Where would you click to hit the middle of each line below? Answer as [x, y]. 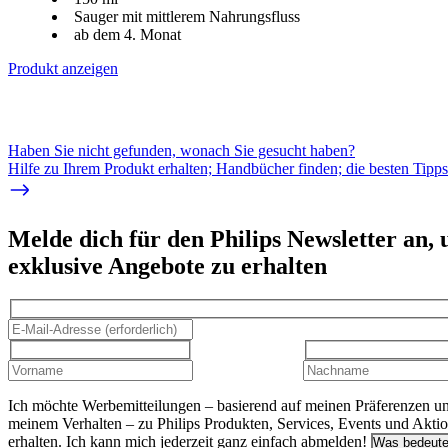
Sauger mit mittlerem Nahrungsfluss [187, 16]
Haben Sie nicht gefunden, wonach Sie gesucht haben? [181, 150]
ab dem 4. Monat [127, 34]
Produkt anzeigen [63, 68]
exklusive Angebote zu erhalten [167, 265]
